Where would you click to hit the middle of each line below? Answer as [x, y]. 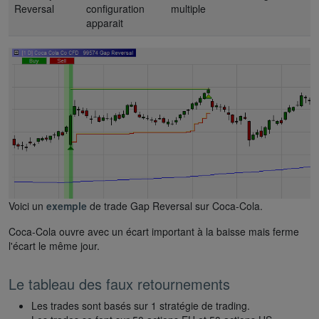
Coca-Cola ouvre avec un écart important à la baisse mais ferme [154, 231]
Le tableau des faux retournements [119, 283]
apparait [105, 22]
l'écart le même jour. [54, 245]
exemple [67, 205]
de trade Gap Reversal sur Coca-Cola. [175, 205]
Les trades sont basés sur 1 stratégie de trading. [141, 305]
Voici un [27, 205]
